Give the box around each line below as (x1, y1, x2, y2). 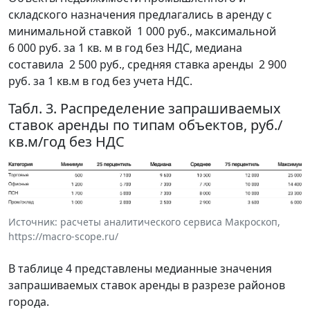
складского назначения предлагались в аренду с (8, 7, 272, 23)
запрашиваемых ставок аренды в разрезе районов (8, 277, 285, 293)
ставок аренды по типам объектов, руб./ (8, 116, 282, 135)
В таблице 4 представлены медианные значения (8, 260, 272, 276)
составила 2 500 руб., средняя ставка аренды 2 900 (8, 57, 286, 73)
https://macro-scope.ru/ (8, 229, 118, 243)
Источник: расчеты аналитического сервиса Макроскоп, (8, 215, 280, 228)
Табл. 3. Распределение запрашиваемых (8, 99, 281, 118)
